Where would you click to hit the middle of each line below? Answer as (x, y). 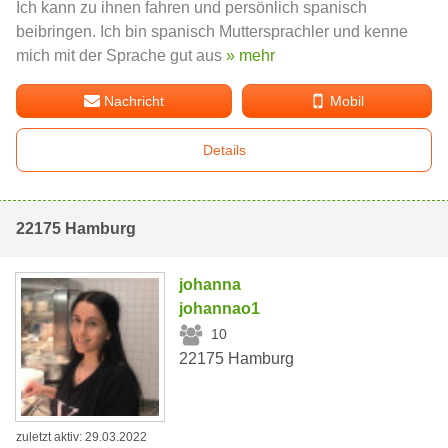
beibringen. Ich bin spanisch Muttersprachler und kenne (212, 31)
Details (224, 149)
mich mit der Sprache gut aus (121, 55)
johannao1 (220, 308)
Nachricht (134, 100)
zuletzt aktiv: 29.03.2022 (81, 437)
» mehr (250, 55)
